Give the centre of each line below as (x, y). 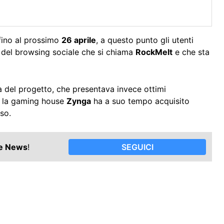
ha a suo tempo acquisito (140, 101)
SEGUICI (137, 147)
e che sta (191, 52)
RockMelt (154, 52)
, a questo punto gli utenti (145, 40)
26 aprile (79, 40)
